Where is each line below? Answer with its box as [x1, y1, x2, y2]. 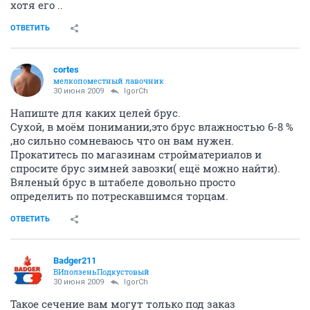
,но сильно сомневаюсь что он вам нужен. [10, 133, 234, 147]
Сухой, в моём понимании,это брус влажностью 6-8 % [10, 119, 293, 134]
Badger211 [53, 255, 96, 266]
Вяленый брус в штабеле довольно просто [10, 174, 235, 189]
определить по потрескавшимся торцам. [10, 188, 228, 203]
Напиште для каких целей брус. [10, 105, 181, 120]
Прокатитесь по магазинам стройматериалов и [10, 147, 262, 161]
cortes [53, 64, 79, 75]
